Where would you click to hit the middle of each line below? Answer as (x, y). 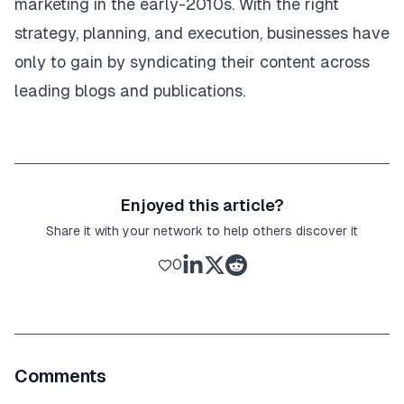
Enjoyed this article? (202, 206)
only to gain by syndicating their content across (192, 62)
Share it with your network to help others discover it (202, 231)
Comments (60, 376)
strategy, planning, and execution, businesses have (202, 33)
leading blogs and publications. (130, 91)
